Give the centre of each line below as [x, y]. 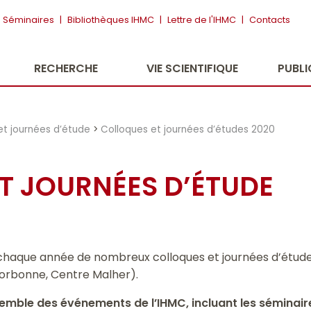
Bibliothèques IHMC [111, 20]
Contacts [270, 20]
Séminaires [28, 20]
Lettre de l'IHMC [202, 20]
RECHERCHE [66, 68]
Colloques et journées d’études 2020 [188, 129]
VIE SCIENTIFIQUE [192, 68]
